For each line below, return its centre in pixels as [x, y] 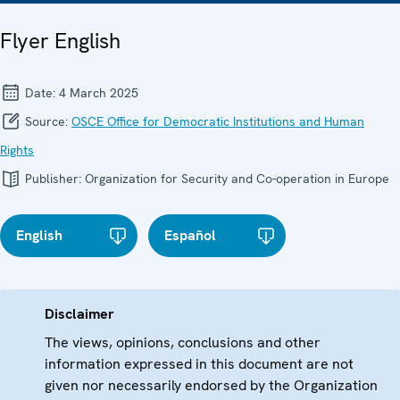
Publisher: [53, 179]
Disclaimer [79, 314]
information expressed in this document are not [199, 364]
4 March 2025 [99, 93]
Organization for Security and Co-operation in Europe [237, 179]
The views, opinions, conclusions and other [183, 343]
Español [191, 236]
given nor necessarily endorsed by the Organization [211, 386]
